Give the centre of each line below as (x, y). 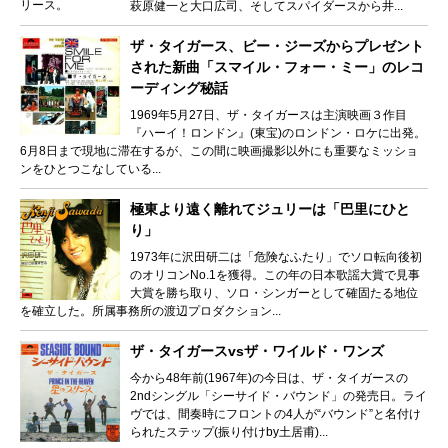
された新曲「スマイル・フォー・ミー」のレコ (277, 67)
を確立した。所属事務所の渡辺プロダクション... (150, 311)
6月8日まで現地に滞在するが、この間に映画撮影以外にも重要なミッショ (219, 151)
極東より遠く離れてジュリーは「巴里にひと (270, 209)
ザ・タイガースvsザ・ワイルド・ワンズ (257, 351)
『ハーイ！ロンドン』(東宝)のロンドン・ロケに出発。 (278, 133)
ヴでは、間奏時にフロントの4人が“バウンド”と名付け (275, 414)
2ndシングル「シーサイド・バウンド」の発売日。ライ (278, 396)
